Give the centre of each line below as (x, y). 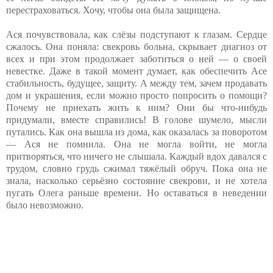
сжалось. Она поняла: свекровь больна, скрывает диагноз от (136, 46)
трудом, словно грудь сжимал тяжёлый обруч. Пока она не (136, 168)
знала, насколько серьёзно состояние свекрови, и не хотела (136, 180)
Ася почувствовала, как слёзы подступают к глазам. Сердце (136, 34)
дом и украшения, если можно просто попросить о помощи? (136, 95)
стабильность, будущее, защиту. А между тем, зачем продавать (136, 83)
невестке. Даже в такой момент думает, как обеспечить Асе (136, 71)
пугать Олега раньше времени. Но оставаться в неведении (136, 193)
